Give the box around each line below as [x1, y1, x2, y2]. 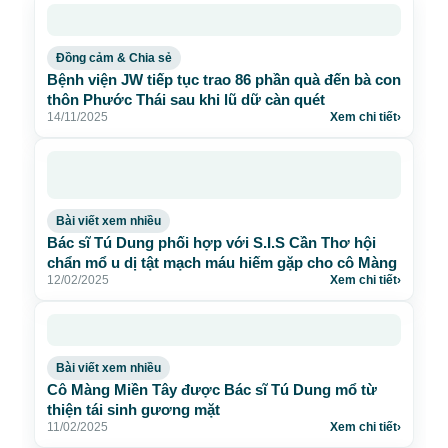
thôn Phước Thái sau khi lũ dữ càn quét [47, 91, 325, 108]
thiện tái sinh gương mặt [47, 401, 220, 418]
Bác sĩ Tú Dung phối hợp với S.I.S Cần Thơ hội [47, 234, 376, 251]
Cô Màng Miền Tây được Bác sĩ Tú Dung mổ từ [47, 381, 377, 398]
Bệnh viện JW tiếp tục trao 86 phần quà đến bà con [47, 71, 401, 88]
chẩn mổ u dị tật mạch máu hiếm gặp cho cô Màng [47, 254, 397, 271]
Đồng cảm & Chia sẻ [56, 51, 172, 65]
